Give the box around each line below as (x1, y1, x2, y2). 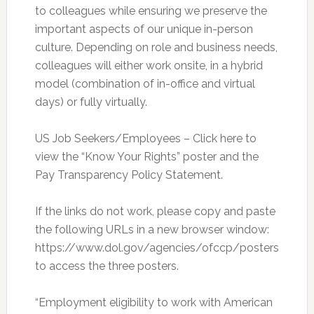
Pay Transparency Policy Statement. (34, 168, 223, 182)
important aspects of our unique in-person (34, 22, 253, 36)
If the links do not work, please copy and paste (34, 205, 275, 219)
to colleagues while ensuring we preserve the (34, 4, 267, 18)
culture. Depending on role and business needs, (34, 41, 278, 55)
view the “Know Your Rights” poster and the (34, 150, 259, 164)
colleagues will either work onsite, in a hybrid (34, 59, 263, 73)
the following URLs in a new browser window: (34, 223, 269, 237)
